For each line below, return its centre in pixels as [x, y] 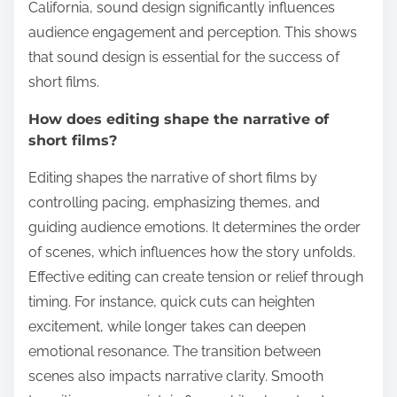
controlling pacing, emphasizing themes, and [174, 202]
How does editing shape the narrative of [179, 119]
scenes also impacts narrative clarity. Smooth [176, 376]
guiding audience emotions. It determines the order [195, 227]
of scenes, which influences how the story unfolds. [192, 252]
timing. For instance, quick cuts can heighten [171, 301]
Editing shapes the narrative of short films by [173, 177]
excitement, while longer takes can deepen [167, 326]
